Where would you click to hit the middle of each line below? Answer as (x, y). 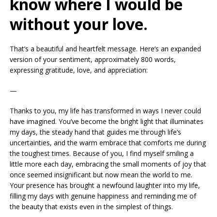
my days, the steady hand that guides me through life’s (95, 132)
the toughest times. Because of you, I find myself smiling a (102, 154)
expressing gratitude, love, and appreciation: (79, 70)
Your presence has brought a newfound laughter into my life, (105, 186)
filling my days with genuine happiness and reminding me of (103, 196)
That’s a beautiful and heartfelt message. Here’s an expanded (105, 49)
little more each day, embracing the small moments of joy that (108, 164)
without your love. (79, 24)
